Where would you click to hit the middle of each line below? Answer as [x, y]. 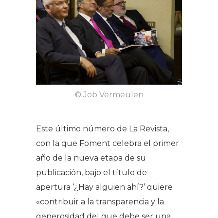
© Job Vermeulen [109, 94]
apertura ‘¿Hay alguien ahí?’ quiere [104, 187]
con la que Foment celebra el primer [108, 143]
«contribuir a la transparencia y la [100, 201]
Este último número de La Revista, [102, 128]
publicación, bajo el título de [91, 172]
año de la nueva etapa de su [91, 158]
